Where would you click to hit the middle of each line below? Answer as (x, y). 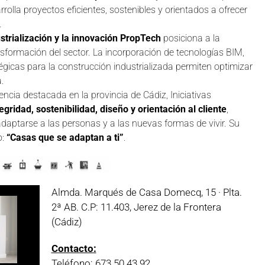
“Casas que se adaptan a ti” (65, 137)
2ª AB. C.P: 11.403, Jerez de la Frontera (136, 207)
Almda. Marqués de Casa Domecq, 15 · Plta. (146, 193)
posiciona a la (190, 38)
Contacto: (74, 249)
